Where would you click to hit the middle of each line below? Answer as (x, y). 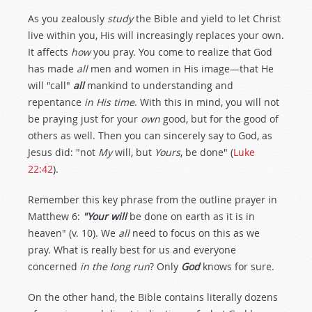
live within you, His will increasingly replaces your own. (156, 35)
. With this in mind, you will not (207, 102)
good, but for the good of (219, 119)
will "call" (50, 85)
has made (52, 69)
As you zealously (68, 18)
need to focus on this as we (195, 233)
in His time (109, 102)
